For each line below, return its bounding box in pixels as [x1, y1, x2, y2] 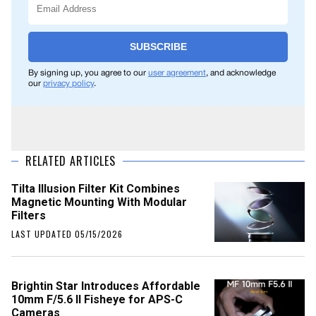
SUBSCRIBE [129, 42, 187, 52]
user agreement [148, 69, 206, 77]
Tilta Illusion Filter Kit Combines [11, 182, 180, 195]
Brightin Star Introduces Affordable [11, 279, 200, 293]
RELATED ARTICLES [25, 152, 116, 169]
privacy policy [43, 80, 94, 87]
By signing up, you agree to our [28, 69, 148, 77]
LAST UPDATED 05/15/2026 [11, 228, 123, 240]
